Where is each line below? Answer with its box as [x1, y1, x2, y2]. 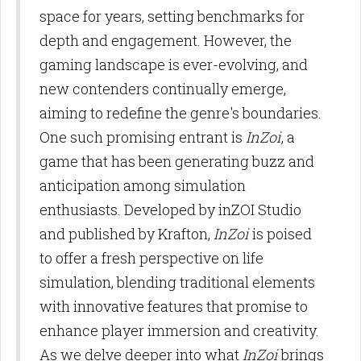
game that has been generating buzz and [39, 151, 314, 171]
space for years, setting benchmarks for [39, 6, 305, 26]
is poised [249, 223, 312, 243]
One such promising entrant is [39, 127, 246, 147]
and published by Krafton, [39, 223, 214, 243]
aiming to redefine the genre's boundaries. [39, 102, 322, 122]
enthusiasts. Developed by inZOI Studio [39, 199, 301, 219]
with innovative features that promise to [39, 296, 308, 316]
